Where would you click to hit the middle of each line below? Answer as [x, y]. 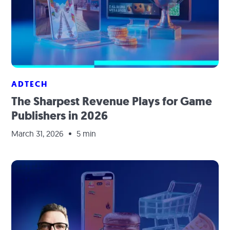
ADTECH [30, 84]
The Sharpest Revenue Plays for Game [112, 101]
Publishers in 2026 [60, 116]
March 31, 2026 [38, 133]
